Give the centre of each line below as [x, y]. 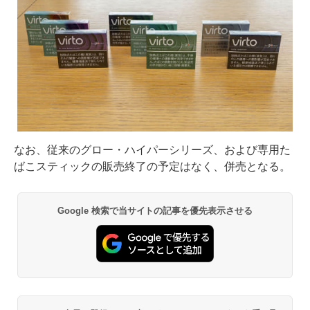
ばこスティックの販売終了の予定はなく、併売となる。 [152, 167]
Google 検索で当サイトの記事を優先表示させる [155, 211]
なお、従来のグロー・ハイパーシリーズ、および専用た [152, 150]
